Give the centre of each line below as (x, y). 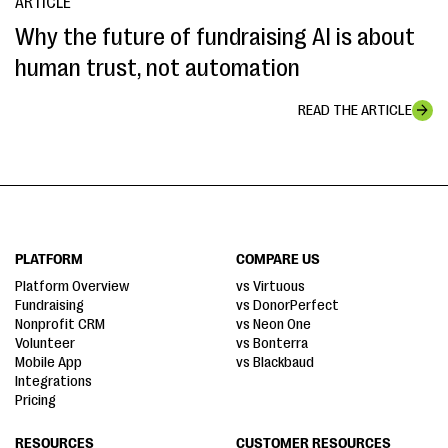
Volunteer (45, 343)
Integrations (53, 381)
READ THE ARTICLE (355, 110)
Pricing (35, 400)
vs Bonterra (272, 343)
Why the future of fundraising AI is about (215, 36)
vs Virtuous (270, 286)
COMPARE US (278, 259)
